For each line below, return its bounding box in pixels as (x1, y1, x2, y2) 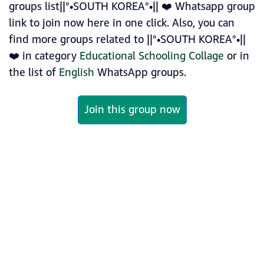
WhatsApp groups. (94, 65, 186, 81)
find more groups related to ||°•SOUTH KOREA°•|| (9, 32, 246, 48)
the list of (9, 65, 59, 81)
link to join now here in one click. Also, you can (9, 15, 235, 31)
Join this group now (84, 102, 180, 118)
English (59, 65, 94, 81)
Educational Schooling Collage (80, 48, 224, 64)
